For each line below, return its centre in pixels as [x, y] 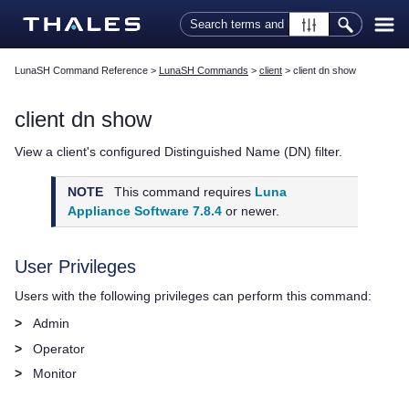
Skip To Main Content [204, 12]
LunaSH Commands [204, 71]
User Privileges [75, 266]
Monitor [55, 374]
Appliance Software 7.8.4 [145, 211]
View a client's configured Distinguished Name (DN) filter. [178, 151]
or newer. [251, 211]
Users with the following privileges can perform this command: [193, 296]
